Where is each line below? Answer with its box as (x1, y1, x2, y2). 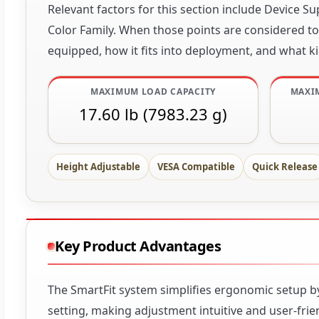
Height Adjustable (56, 160, 140, 174)
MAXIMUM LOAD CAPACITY (90, 85, 216, 98)
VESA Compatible (157, 160, 235, 174)
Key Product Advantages (55, 236, 221, 256)
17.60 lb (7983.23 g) (79, 103, 227, 125)
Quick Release (252, 160, 318, 174)
